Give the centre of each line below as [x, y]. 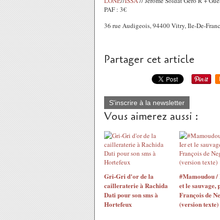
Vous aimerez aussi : [151, 116]
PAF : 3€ [115, 9]
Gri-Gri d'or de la [129, 176]
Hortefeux [118, 204]
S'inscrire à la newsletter [147, 103]
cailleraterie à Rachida [136, 185]
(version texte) [199, 204]
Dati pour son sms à [131, 195]
